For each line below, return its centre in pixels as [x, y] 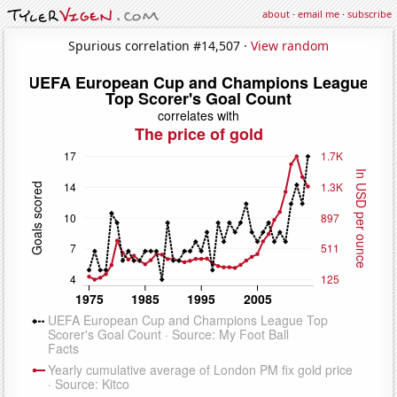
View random [290, 45]
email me [319, 14]
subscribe [370, 14]
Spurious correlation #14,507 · [160, 45]
